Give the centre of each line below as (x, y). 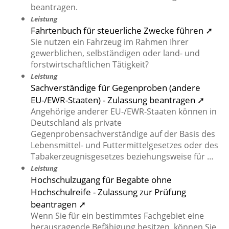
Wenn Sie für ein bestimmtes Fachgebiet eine (117, 216)
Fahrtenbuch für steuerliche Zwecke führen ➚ (122, 30)
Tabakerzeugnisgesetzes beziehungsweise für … (122, 157)
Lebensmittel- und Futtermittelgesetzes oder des (124, 145)
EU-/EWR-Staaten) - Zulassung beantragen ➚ (118, 100)
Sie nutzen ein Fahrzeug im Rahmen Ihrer (110, 42)
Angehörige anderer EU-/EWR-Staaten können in (124, 112)
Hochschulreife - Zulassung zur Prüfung (108, 192)
